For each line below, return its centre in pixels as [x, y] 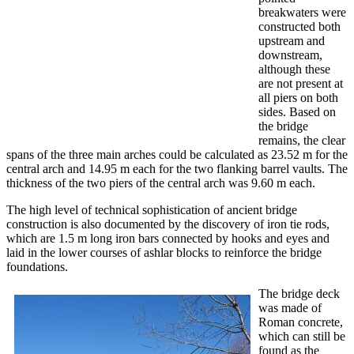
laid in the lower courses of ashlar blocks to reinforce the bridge [164, 253]
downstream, [290, 55]
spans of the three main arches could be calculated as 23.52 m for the [177, 155]
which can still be [302, 337]
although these [294, 70]
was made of [290, 308]
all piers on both [298, 98]
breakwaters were [302, 13]
